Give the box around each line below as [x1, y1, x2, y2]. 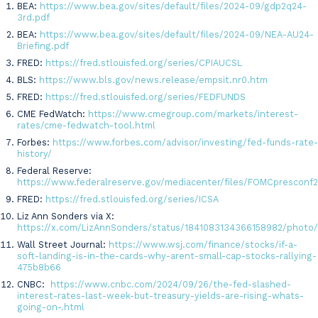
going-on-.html [17, 302, 84, 313]
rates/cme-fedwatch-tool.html [17, 120, 155, 131]
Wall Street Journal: [17, 239, 109, 251]
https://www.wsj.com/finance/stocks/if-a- [109, 239, 297, 251]
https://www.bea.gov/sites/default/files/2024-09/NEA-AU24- [40, 29, 314, 40]
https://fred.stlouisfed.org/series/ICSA [45, 194, 219, 205]
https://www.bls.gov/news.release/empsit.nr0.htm [39, 75, 268, 86]
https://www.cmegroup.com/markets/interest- [88, 109, 298, 120]
